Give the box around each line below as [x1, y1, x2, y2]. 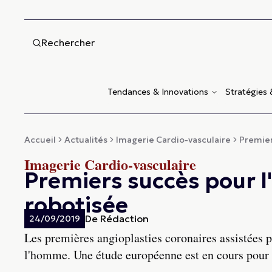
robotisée [24, 191, 128, 219]
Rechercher [41, 36, 95, 49]
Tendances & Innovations [107, 86, 208, 98]
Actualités [64, 134, 107, 146]
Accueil [24, 134, 56, 146]
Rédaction [100, 212, 149, 225]
